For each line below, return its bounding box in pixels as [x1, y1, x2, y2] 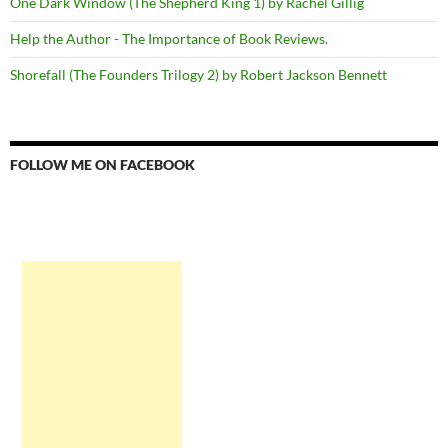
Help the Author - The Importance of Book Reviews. [10, 29, 328, 47]
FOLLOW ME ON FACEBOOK [10, 155, 195, 173]
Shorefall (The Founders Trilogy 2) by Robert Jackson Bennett [10, 65, 387, 83]
